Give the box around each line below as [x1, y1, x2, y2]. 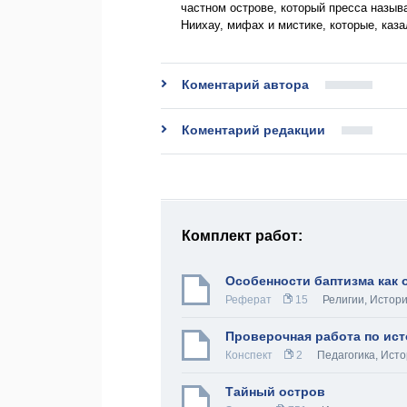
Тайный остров [225, 384, 325, 399]
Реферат [225, 293, 272, 306]
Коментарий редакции [182, 123, 325, 137]
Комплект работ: [182, 228, 303, 243]
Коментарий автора [182, 77, 309, 92]
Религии [323, 293, 364, 306]
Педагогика [317, 349, 375, 362]
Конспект [225, 349, 273, 362]
